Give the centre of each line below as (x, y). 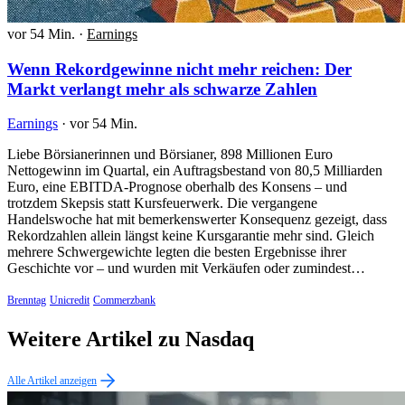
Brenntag (27, 301)
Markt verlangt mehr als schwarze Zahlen (162, 89)
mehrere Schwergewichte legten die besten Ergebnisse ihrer (177, 252)
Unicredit (70, 301)
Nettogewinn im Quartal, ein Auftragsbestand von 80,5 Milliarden (195, 171)
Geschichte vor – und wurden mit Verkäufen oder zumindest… (186, 268)
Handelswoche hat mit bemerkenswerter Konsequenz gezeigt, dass (197, 220)
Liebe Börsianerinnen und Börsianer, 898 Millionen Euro (170, 155)
